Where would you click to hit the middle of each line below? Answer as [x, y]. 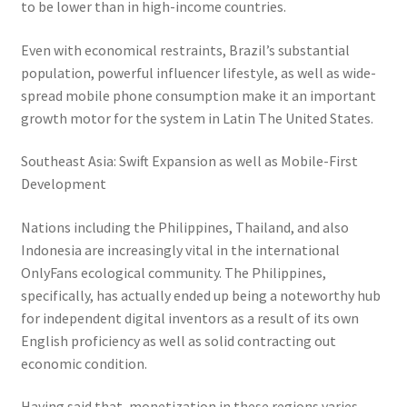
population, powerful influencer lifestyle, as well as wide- [198, 72]
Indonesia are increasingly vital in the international [180, 249]
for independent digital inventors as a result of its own [189, 318]
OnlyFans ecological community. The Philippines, [173, 272]
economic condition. [84, 363]
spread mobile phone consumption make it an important [198, 95]
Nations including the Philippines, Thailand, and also [184, 227]
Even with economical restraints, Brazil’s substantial [185, 50]
